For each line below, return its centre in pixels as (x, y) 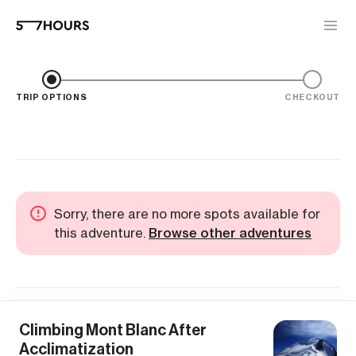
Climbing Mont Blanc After (113, 330)
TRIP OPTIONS (52, 97)
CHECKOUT (312, 97)
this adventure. (101, 233)
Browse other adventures (230, 233)
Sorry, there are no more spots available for (187, 214)
